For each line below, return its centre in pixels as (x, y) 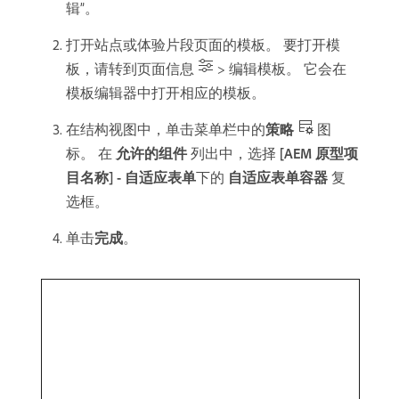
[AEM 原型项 (319, 154)
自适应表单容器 (278, 178)
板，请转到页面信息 (132, 69)
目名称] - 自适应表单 (131, 178)
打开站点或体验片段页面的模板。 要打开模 (203, 45)
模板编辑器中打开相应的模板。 (166, 93)
